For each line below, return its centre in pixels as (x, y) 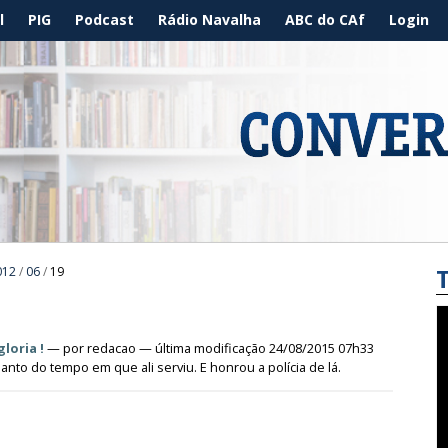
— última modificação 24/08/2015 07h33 (255, 348)
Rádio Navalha (209, 19)
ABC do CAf (325, 19)
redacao (112, 348)
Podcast (104, 19)
